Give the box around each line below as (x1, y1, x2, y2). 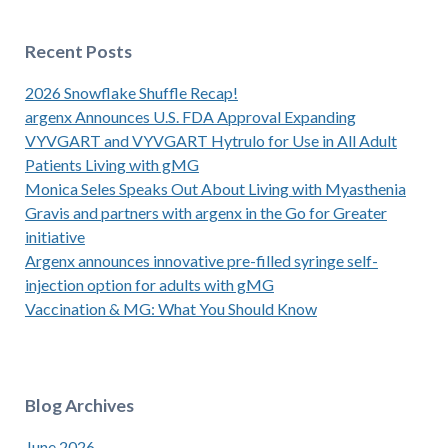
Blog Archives (24, 394, 134, 416)
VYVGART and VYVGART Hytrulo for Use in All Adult (24, 131, 397, 151)
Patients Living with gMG (24, 155, 199, 175)
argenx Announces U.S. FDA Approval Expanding (24, 107, 356, 127)
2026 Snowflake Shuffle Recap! (24, 83, 238, 103)
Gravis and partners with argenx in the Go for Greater (24, 203, 387, 223)
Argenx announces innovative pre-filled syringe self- (24, 251, 378, 271)
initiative (24, 227, 85, 247)
